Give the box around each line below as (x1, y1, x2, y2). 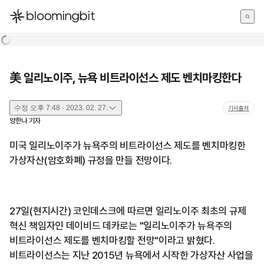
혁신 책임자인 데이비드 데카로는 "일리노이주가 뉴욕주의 (9, 220, 233, 232)
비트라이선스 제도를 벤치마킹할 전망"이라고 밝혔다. (9, 235, 215, 246)
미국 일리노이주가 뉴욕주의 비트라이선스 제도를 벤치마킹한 (9, 140, 246, 151)
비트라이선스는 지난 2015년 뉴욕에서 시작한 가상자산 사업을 (9, 249, 253, 261)
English (9, 44, 38, 55)
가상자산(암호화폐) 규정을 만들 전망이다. (9, 154, 173, 166)
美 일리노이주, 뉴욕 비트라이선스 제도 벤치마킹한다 (9, 71, 241, 85)
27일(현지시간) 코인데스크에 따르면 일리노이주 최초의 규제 (9, 205, 247, 217)
